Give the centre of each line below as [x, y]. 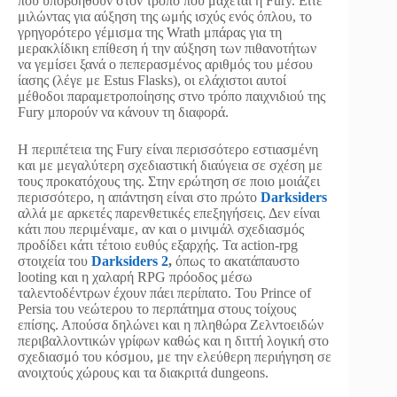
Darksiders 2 [130, 261]
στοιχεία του [54, 261]
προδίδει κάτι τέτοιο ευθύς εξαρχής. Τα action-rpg [158, 245]
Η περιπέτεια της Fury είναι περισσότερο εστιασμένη [168, 149]
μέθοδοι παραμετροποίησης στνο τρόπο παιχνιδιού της [171, 96]
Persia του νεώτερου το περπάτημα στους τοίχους [157, 308]
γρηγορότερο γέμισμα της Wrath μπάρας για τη [150, 32]
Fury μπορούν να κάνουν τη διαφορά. [123, 112]
